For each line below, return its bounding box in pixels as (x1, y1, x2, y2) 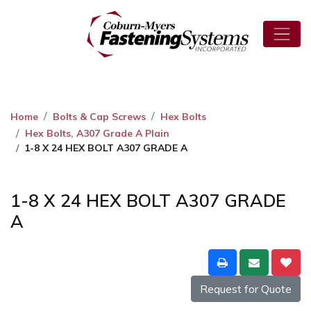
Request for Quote (200, 282, 292, 296)
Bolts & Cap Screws (53, 110, 146, 123)
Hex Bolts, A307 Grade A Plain (25, 127, 169, 140)
